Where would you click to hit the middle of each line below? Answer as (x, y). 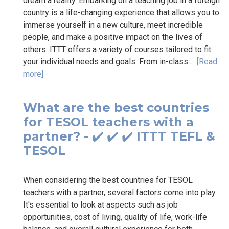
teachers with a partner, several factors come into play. (120, 192)
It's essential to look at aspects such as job (100, 204)
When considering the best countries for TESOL (108, 180)
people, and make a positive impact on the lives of (113, 37)
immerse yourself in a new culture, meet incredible (113, 25)
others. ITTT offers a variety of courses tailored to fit (117, 49)
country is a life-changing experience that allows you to (121, 12)
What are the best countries (116, 107)
